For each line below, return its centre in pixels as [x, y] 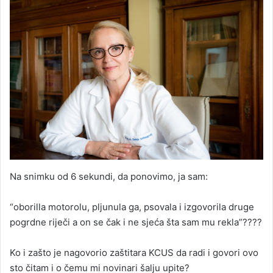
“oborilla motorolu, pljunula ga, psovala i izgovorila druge [132, 207]
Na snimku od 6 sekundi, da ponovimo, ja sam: [109, 177]
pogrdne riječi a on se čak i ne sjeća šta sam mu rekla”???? [136, 222]
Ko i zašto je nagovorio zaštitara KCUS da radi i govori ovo [134, 253]
